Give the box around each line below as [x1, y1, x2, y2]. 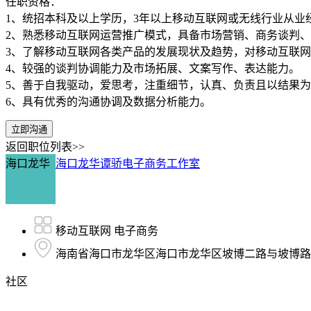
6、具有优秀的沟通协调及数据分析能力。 [6, 96, 211, 108]
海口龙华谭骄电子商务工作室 [56, 158, 200, 170]
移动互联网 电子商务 [56, 225, 158, 237]
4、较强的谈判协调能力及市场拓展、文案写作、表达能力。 [6, 62, 300, 75]
